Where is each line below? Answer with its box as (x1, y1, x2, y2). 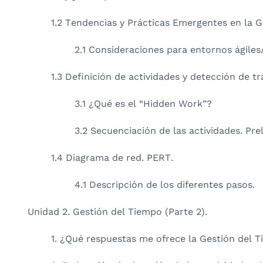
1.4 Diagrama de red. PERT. (51, 151, 173, 163)
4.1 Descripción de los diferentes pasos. (75, 178, 255, 190)
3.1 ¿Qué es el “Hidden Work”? (75, 97, 212, 109)
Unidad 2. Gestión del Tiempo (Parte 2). (28, 205, 207, 217)
